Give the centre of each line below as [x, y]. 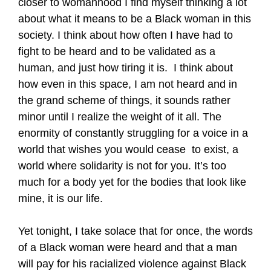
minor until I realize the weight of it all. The [120, 117]
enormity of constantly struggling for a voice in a [133, 133]
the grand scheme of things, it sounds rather [124, 100]
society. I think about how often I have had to [126, 35]
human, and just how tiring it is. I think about [126, 68]
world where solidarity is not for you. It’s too [122, 166]
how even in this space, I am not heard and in [128, 84]
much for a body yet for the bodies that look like [132, 182]
